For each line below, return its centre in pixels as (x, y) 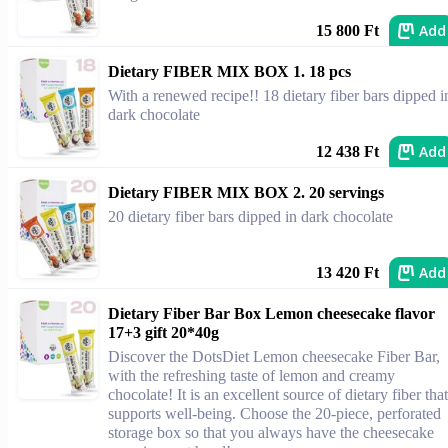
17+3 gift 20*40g (163, 332)
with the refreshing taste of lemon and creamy (251, 375)
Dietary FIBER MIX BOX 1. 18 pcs (229, 71)
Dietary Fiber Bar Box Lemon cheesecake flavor (271, 313)
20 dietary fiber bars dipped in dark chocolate (250, 216)
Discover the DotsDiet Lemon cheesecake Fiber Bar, (274, 356)
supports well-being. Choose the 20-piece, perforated (274, 413)
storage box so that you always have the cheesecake (271, 432)
